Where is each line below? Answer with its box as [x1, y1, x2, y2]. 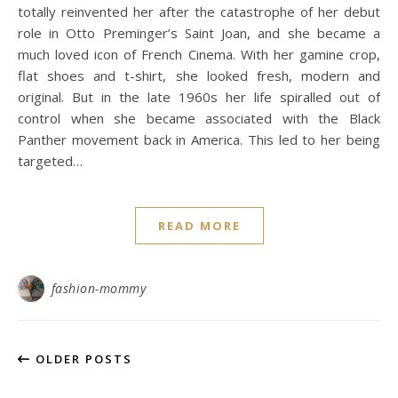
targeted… [18, 152, 83, 170]
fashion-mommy [51, 280, 146, 297]
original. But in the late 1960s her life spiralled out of [18, 88, 380, 106]
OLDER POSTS [31, 351, 132, 367]
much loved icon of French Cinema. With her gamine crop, [18, 45, 380, 63]
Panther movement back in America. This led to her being [18, 131, 380, 148]
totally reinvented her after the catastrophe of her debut [18, 3, 380, 20]
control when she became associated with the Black [18, 109, 380, 127]
